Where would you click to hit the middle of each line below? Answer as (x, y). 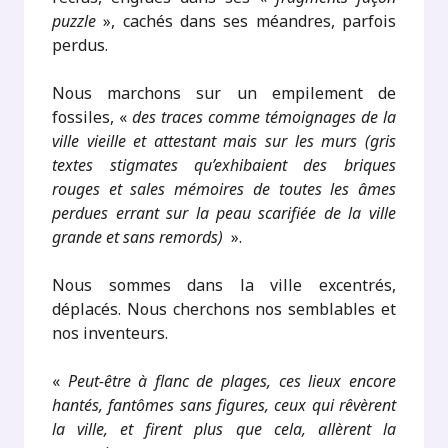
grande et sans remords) (140, 237)
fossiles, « (92, 117)
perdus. (80, 45)
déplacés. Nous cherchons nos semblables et (224, 309)
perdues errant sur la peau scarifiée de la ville (224, 213)
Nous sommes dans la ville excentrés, (224, 285)
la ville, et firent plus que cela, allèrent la (224, 429)
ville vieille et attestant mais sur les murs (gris (224, 141)
